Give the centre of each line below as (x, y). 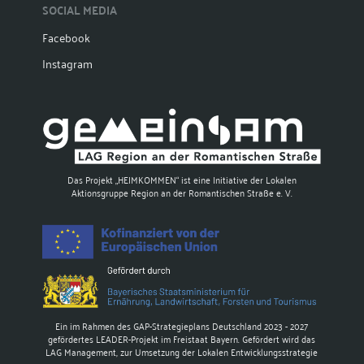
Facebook (67, 37)
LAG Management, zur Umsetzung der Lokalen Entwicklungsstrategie (182, 351)
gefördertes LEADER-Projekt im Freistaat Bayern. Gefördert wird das (182, 338)
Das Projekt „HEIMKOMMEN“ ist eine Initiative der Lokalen (182, 179)
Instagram (68, 63)
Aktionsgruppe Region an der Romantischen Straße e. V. (182, 192)
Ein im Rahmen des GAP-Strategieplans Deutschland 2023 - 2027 (182, 325)
